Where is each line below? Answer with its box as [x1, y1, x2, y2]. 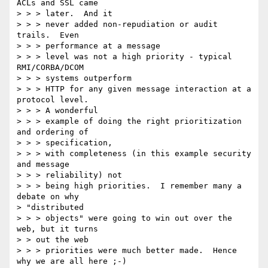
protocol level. [17, 95, 89, 105]
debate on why [17, 192, 84, 202]
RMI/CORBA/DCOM [17, 63, 84, 72]
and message [17, 160, 69, 169]
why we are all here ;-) [17, 257, 127, 266]
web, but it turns [17, 224, 98, 234]
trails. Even [17, 31, 79, 40]
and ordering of [17, 127, 89, 137]
